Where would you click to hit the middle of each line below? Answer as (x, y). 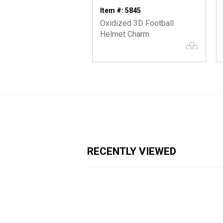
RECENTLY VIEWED (132, 151)
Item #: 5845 (120, 10)
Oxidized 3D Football (137, 23)
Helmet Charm (125, 34)
